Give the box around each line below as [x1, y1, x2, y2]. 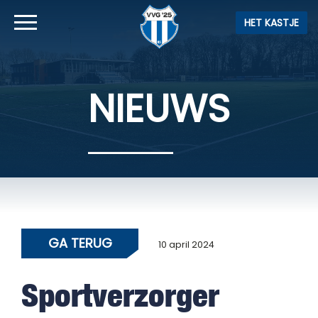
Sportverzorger [21, 275, 219, 314]
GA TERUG [48, 234, 112, 252]
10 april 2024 [158, 238, 214, 251]
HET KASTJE [244, 16, 299, 30]
